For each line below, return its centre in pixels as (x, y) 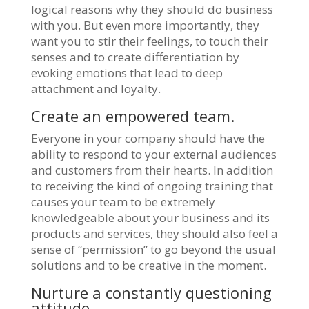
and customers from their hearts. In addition (152, 170)
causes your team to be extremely (123, 201)
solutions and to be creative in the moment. (148, 265)
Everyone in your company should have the (148, 138)
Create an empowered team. (132, 116)
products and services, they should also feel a (154, 233)
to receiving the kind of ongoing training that (152, 186)
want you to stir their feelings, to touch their (149, 41)
